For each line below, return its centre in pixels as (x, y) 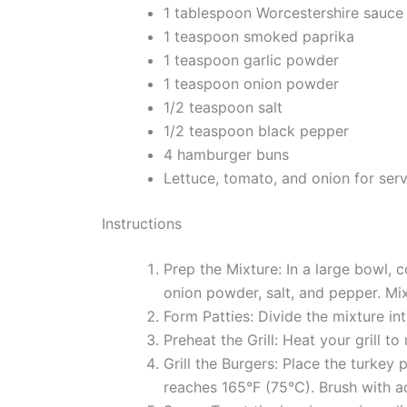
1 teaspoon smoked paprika (259, 37)
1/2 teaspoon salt (223, 108)
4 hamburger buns (226, 155)
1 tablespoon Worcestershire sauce (283, 13)
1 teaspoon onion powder (251, 84)
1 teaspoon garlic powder (251, 60)
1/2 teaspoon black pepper (256, 131)
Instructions (142, 224)
